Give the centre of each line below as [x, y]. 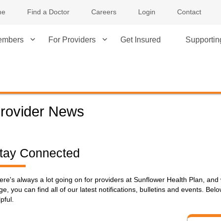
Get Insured [141, 40]
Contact [189, 12]
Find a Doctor [48, 12]
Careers [104, 12]
